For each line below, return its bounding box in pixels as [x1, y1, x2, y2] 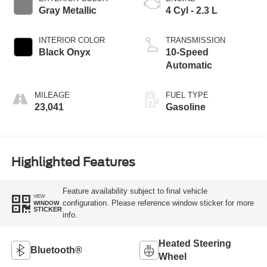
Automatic [166, 60, 212, 71]
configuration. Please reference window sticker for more [62, 198, 254, 207]
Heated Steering [159, 238, 231, 249]
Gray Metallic [38, 5, 97, 16]
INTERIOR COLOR [38, 36, 105, 45]
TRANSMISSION [166, 36, 225, 45]
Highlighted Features [11, 154, 135, 169]
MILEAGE [34, 91, 70, 100]
